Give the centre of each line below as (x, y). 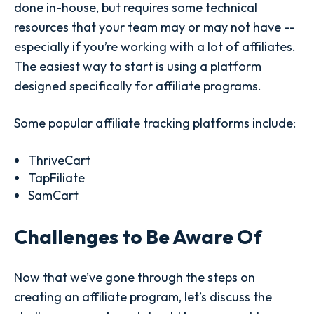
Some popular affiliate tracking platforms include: (155, 123)
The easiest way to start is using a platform (138, 67)
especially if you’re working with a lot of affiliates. (155, 47)
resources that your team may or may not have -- (155, 27)
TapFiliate (56, 177)
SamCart (53, 195)
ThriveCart (59, 160)
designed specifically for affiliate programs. (139, 86)
